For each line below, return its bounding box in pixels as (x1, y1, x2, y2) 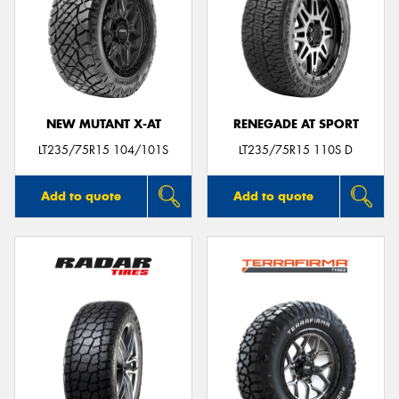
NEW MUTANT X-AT (45, 116, 161, 132)
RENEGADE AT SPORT (232, 116, 359, 132)
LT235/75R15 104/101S (38, 142, 168, 158)
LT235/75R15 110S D (239, 142, 353, 158)
